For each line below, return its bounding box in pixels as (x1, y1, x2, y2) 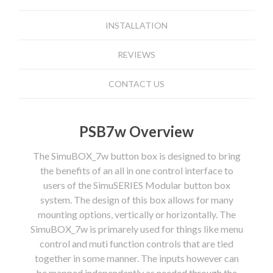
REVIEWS (118, 49, 155, 60)
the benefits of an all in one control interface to (40, 165, 233, 177)
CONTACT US (108, 79, 165, 90)
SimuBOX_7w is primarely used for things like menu (30, 223, 243, 235)
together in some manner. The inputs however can (34, 252, 239, 264)
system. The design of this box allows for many (40, 194, 233, 206)
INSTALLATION (105, 20, 168, 31)
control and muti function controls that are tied (40, 238, 233, 250)
